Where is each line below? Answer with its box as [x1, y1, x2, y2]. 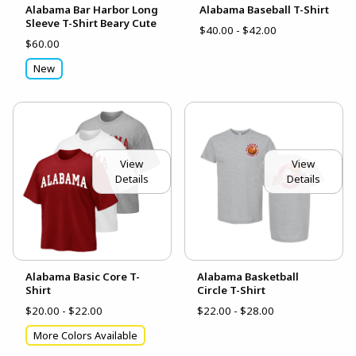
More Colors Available [33, 327, 137, 342]
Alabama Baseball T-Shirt [199, 2, 329, 17]
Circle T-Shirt [197, 282, 265, 297]
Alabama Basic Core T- [25, 269, 140, 284]
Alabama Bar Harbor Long [25, 2, 158, 17]
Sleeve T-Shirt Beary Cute [25, 15, 157, 30]
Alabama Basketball [197, 269, 299, 284]
